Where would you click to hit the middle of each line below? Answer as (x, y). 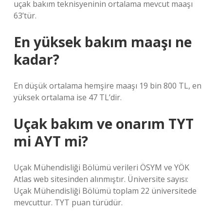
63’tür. (25, 16)
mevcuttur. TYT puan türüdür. (68, 202)
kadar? (36, 59)
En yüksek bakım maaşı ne (103, 42)
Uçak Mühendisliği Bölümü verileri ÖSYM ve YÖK (101, 167)
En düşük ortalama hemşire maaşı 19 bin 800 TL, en (108, 86)
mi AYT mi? (51, 141)
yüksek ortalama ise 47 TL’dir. (68, 97)
